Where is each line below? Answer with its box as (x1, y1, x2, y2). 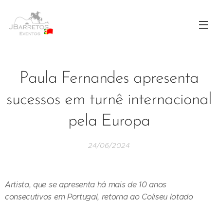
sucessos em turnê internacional (6, 91, 212, 109)
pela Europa (68, 113, 150, 130)
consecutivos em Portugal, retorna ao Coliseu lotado (5, 192, 193, 201)
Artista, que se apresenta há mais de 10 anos (5, 180, 166, 189)
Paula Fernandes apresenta (19, 70, 199, 87)
